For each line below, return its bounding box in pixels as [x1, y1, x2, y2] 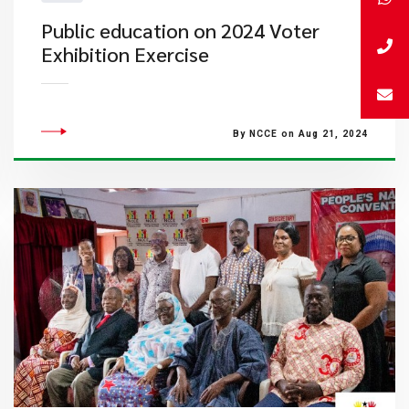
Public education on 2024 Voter [40, 17, 320, 43]
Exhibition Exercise [40, 41, 209, 67]
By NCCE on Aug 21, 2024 [232, 129, 368, 139]
